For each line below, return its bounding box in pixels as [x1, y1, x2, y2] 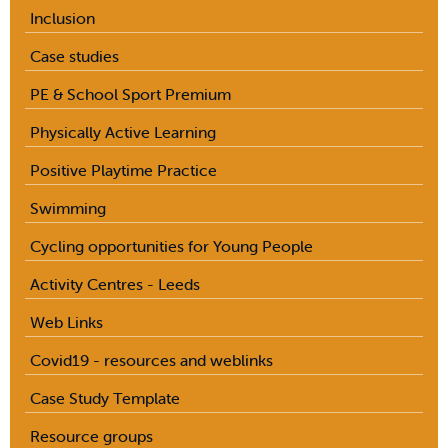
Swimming [30, 198, 106, 219]
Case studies [30, 46, 119, 67]
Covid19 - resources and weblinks [30, 350, 273, 371]
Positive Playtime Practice [30, 160, 217, 181]
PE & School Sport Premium [30, 84, 231, 105]
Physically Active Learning [30, 122, 216, 143]
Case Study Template [30, 388, 180, 409]
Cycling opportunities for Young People [30, 236, 313, 257]
